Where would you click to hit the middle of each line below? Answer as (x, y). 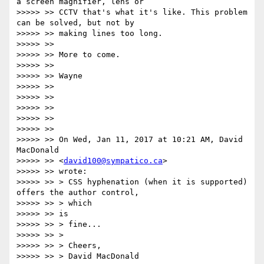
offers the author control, (78, 193)
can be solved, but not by (75, 23)
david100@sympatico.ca (113, 161)
